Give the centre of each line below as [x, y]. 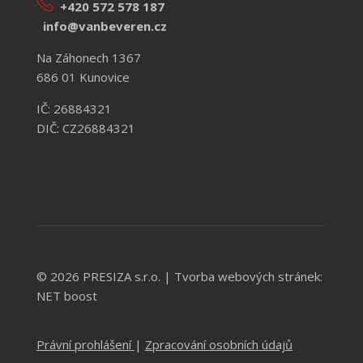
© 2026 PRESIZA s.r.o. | [105, 277]
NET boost [66, 296]
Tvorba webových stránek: [248, 277]
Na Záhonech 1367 [88, 58]
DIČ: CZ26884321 [85, 128]
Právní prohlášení [83, 345]
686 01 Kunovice [83, 77]
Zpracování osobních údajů [218, 345]
